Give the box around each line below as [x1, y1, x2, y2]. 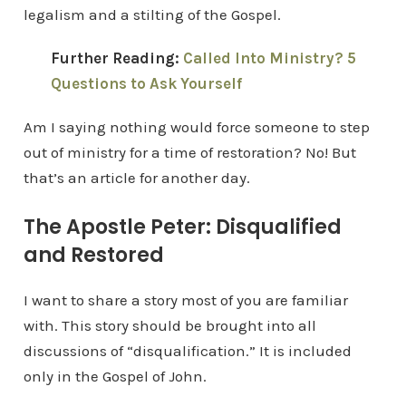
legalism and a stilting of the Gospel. [23, 5, 281, 24]
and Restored [23, 241, 164, 269]
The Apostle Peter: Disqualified [23, 213, 342, 241]
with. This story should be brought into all [23, 316, 316, 334]
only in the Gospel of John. [23, 367, 207, 385]
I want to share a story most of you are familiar [23, 291, 348, 309]
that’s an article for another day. [23, 169, 250, 187]
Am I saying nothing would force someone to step [23, 118, 370, 136]
